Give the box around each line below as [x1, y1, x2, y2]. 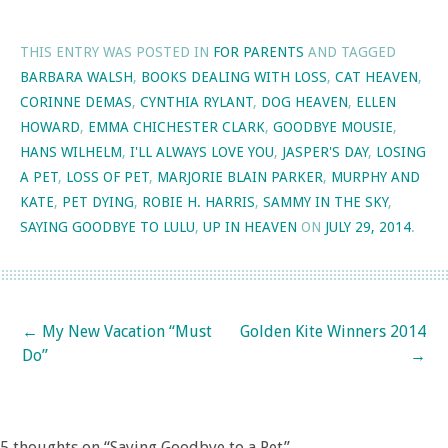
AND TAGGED [304, 44, 396, 61]
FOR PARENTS [213, 44, 304, 61]
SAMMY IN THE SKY [263, 194, 388, 211]
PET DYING [62, 194, 134, 211]
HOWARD [20, 119, 80, 136]
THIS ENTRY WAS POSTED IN [20, 44, 213, 61]
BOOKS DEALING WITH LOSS [141, 69, 327, 86]
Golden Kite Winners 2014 [239, 322, 426, 342]
